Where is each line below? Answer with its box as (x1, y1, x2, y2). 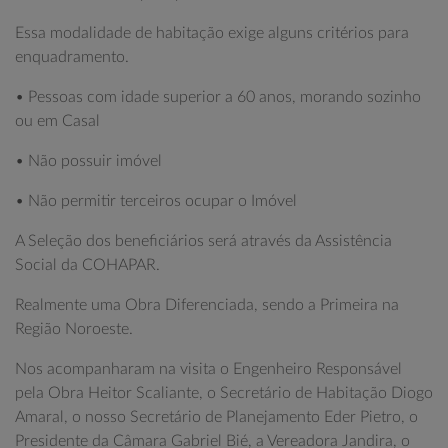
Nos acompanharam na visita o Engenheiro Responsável (15, 361, 402, 377)
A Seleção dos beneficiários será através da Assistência (15, 233, 392, 249)
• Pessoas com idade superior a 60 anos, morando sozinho (15, 89, 421, 105)
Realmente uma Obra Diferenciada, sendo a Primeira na (15, 297, 399, 313)
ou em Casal (15, 113, 100, 129)
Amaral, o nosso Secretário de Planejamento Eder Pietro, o (15, 409, 418, 425)
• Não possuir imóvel (15, 153, 162, 169)
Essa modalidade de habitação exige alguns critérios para (15, 25, 409, 41)
